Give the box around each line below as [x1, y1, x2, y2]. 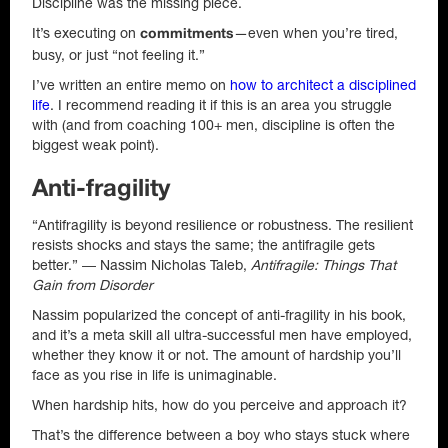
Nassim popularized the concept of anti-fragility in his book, [32, 307, 406, 323]
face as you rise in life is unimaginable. [32, 367, 277, 383]
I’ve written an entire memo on [32, 77, 230, 93]
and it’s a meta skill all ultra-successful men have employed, [32, 327, 412, 343]
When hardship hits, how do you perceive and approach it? [32, 397, 407, 413]
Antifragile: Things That [251, 257, 396, 273]
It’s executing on [32, 25, 140, 41]
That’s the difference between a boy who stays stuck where [32, 427, 410, 443]
